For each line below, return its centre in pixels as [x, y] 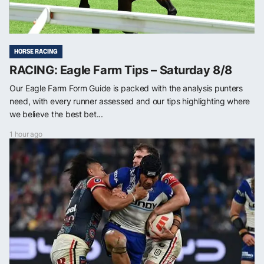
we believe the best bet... [56, 114]
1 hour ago [26, 134]
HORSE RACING [36, 51]
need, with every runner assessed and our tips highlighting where [130, 101]
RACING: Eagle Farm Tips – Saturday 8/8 [121, 70]
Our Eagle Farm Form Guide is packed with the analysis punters [126, 88]
